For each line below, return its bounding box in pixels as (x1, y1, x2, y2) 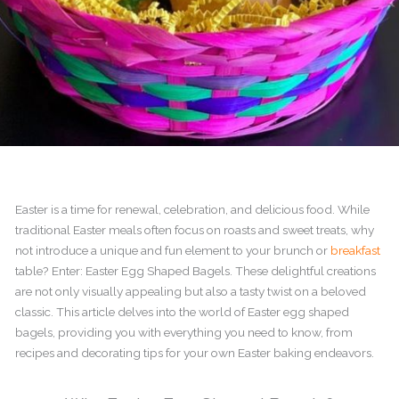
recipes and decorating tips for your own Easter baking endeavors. (15, 345, 375, 360)
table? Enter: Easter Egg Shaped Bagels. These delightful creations (15, 263, 377, 278)
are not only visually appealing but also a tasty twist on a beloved (15, 283, 367, 298)
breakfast (330, 242, 381, 257)
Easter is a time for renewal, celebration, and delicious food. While (15, 201, 370, 216)
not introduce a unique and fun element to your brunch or (15, 242, 331, 257)
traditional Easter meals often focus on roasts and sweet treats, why (15, 222, 375, 237)
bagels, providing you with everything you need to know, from (15, 324, 354, 339)
